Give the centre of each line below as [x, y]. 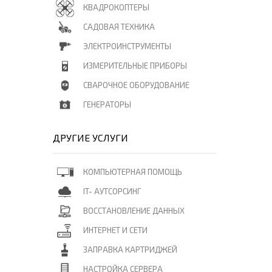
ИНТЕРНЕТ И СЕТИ [115, 230]
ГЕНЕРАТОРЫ [107, 104]
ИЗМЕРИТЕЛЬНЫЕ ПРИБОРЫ [135, 66]
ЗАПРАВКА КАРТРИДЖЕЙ [130, 250]
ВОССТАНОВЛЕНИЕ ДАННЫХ [134, 211]
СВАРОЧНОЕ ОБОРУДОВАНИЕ [136, 85]
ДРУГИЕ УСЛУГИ [90, 138]
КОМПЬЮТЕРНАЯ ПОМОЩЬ [133, 172]
